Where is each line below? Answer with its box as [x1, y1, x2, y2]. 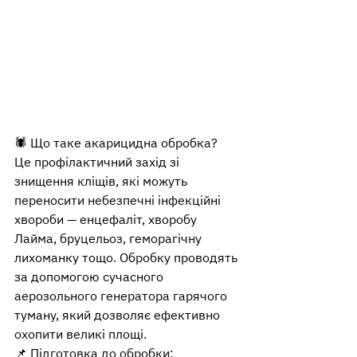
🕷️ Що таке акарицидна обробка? [14, 135, 218, 151]
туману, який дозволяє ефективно [14, 307, 223, 324]
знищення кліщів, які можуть [14, 173, 190, 190]
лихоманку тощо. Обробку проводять [14, 249, 241, 266]
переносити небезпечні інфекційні [14, 192, 224, 209]
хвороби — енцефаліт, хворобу [14, 211, 200, 228]
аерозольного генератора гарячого [14, 288, 230, 304]
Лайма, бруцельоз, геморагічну [14, 230, 205, 247]
